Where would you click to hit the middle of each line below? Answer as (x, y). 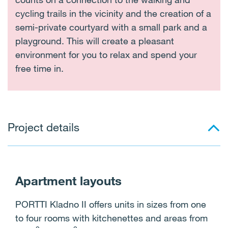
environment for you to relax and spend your (106, 54)
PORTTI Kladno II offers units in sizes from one (111, 204)
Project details (44, 127)
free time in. (39, 68)
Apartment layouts (68, 181)
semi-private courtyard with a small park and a (111, 27)
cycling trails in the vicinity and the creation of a (113, 13)
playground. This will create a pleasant (95, 41)
